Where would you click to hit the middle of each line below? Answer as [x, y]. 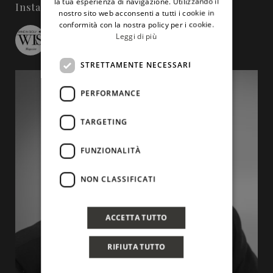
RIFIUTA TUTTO [136, 246]
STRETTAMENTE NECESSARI [136, 65]
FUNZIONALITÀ [111, 151]
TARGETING [104, 122]
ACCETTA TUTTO [136, 217]
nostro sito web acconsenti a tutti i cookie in [136, 12]
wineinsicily [71, 40]
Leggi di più [136, 36]
